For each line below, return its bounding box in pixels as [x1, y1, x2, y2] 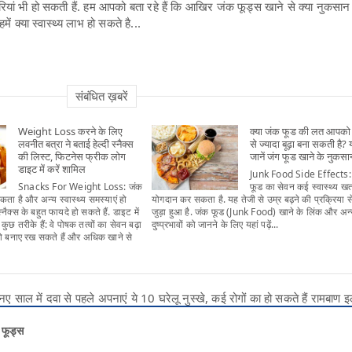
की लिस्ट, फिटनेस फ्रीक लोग [18, 149, 126, 163]
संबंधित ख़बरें [75, 88, 128, 104]
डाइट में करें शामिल [18, 162, 86, 176]
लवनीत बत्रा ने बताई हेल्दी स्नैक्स [18, 137, 134, 151]
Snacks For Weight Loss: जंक [18, 180, 143, 193]
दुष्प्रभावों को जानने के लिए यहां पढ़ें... [152, 218, 279, 231]
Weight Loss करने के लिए [18, 124, 123, 138]
